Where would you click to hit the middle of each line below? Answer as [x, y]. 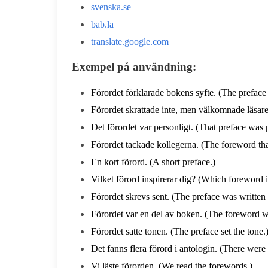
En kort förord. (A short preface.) [153, 162]
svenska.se [111, 7]
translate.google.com [130, 42]
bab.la [102, 24]
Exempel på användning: [134, 67]
